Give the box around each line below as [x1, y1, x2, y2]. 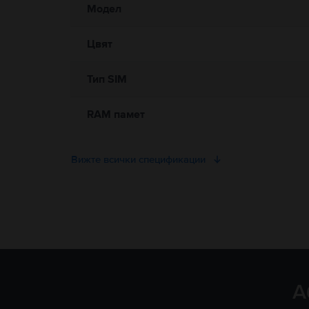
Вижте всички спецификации [71, 153, 206, 166]
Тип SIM [87, 72, 127, 86]
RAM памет [87, 108, 145, 121]
